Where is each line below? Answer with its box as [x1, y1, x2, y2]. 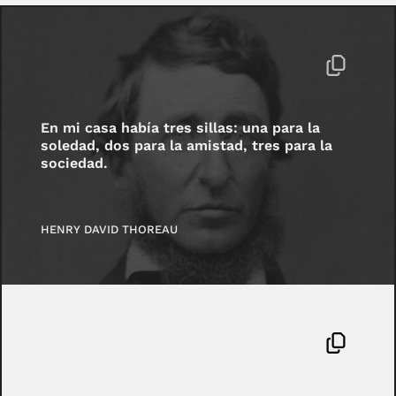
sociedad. [41, 154, 109, 171]
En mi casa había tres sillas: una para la [41, 118, 321, 136]
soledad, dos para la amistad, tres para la [41, 136, 333, 154]
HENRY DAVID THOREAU [41, 223, 179, 237]
